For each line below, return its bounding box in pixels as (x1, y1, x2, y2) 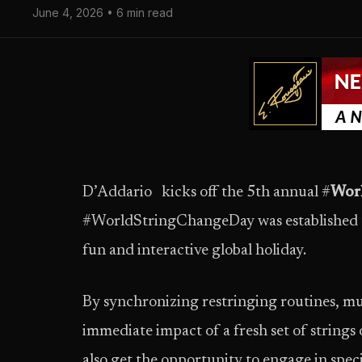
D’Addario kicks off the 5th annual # (82, 185, 330, 200)
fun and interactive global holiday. (82, 243, 306, 259)
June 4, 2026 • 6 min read (32, 6, 173, 19)
